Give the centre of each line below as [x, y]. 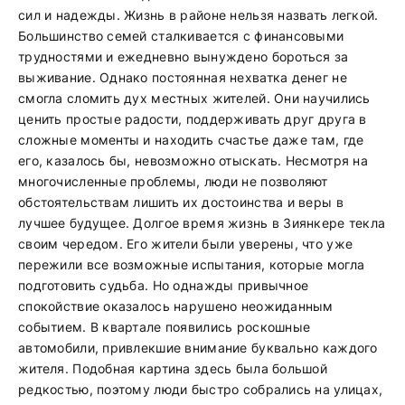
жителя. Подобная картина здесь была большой [173, 368]
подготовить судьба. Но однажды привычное [164, 285]
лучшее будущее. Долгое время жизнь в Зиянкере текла [202, 223]
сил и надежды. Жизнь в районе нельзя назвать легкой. [198, 15]
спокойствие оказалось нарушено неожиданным [176, 306]
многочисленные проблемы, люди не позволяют [173, 181]
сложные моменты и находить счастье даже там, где [191, 140]
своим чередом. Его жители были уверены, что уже [186, 244]
